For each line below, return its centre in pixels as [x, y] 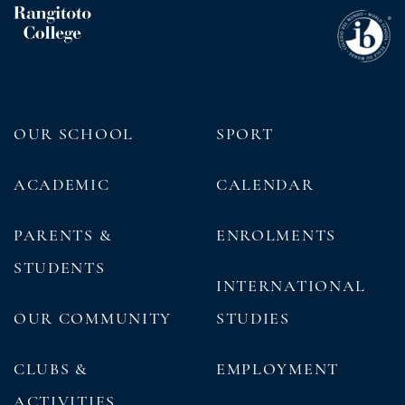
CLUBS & [51, 368]
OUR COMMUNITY [93, 318]
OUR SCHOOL [74, 133]
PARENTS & [63, 235]
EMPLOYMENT [278, 368]
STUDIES [253, 318]
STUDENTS [60, 267]
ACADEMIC [62, 184]
